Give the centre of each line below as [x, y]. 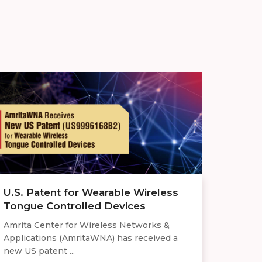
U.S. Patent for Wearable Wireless [91, 193]
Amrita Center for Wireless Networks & [87, 225]
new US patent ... [39, 251]
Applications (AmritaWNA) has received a [91, 238]
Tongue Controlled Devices [75, 206]
